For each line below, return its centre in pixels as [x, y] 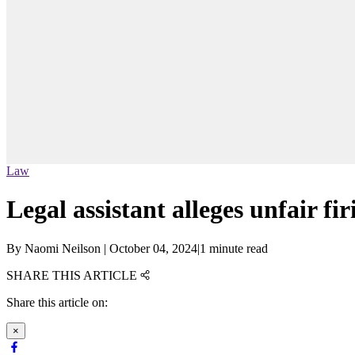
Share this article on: [57, 302]
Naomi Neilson [63, 248]
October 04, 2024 [153, 248]
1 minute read [234, 248]
